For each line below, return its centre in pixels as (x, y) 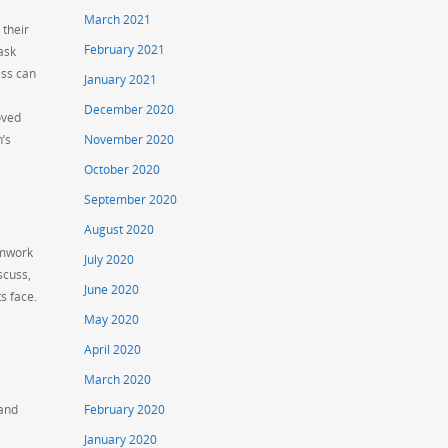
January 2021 (121, 80)
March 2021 (118, 20)
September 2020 (131, 200)
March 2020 (118, 380)
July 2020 (109, 260)
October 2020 (122, 170)
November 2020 (129, 140)
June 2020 (112, 290)
